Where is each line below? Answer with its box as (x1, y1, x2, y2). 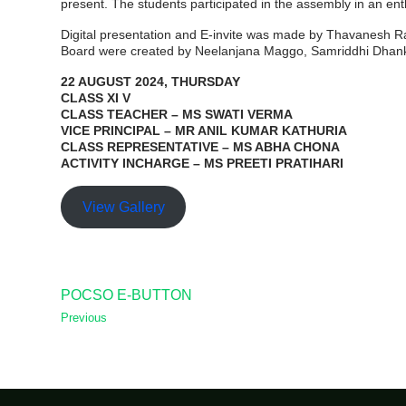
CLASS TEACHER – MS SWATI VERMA (61, 107, 293, 121)
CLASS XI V (61, 91, 130, 105)
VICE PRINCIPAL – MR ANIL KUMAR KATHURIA (61, 123, 347, 138)
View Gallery (82, 198, 165, 215)
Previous (61, 311, 107, 324)
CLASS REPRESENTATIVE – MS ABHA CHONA (61, 140, 340, 154)
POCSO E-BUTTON (61, 286, 192, 303)
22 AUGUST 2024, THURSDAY (61, 74, 240, 89)
